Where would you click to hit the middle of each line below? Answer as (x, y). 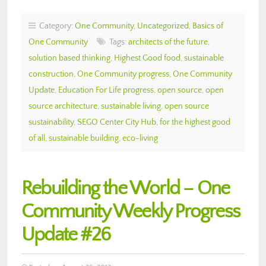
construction (51, 74)
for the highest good (195, 122)
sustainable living (131, 106)
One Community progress (123, 74)
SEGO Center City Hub (117, 122)
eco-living (140, 138)
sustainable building (84, 138)
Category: (55, 26)
